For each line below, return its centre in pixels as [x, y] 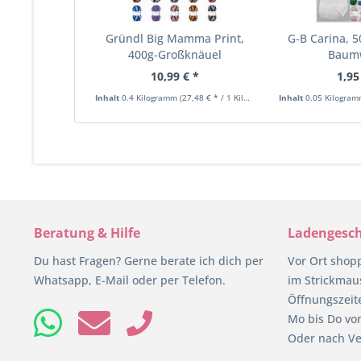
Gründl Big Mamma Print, [174, 38]
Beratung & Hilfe [87, 232]
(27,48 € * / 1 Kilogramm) [212, 97]
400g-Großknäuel [174, 54]
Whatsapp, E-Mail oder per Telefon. [130, 280]
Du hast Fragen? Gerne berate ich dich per [149, 260]
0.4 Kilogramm [151, 97]
